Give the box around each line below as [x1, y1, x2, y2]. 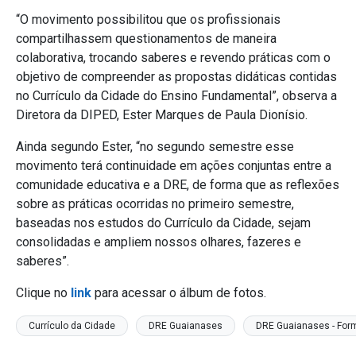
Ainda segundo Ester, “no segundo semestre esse [16, 139, 294, 155]
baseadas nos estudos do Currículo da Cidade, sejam [16, 215, 311, 231]
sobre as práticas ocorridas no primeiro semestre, [16, 196, 294, 212]
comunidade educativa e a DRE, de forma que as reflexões [16, 177, 339, 193]
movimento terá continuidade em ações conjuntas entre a [16, 158, 331, 174]
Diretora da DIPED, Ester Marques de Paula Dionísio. [16, 107, 308, 123]
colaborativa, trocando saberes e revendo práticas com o [16, 50, 331, 66]
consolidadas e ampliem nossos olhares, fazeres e [16, 234, 301, 250]
